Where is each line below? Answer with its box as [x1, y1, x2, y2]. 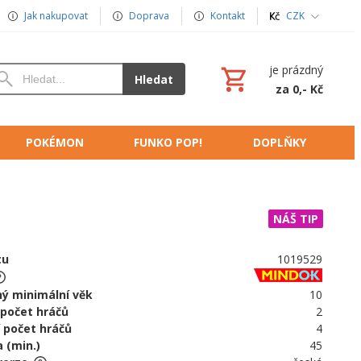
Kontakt [210, 9, 245, 23]
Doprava [129, 9, 169, 23]
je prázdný [269, 61, 324, 77]
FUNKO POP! [134, 135, 202, 151]
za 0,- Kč [276, 81, 324, 97]
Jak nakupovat [24, 9, 88, 23]
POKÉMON [26, 135, 84, 151]
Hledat [135, 71, 174, 87]
